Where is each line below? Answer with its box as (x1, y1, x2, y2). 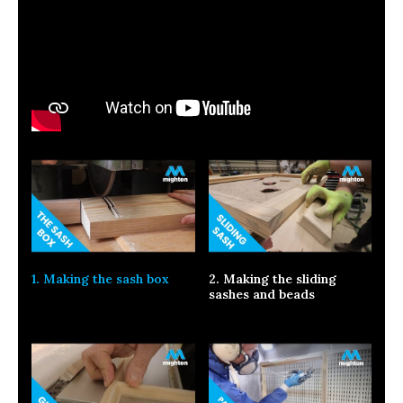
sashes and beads (208, 285, 315, 302)
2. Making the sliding (208, 270, 336, 287)
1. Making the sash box (31, 270, 169, 287)
